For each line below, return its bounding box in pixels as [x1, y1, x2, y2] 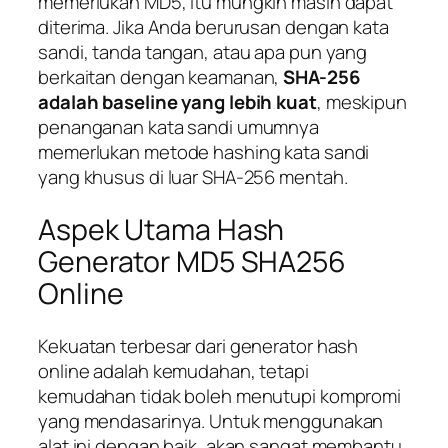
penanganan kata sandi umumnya [38, 114, 320, 141]
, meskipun [316, 89, 407, 116]
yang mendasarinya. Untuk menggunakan [38, 407, 384, 434]
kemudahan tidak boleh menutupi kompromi [38, 382, 402, 409]
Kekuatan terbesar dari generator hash [38, 332, 359, 359]
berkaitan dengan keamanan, [38, 64, 284, 91]
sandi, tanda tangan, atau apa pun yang [38, 39, 368, 66]
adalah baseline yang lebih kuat [38, 89, 317, 116]
